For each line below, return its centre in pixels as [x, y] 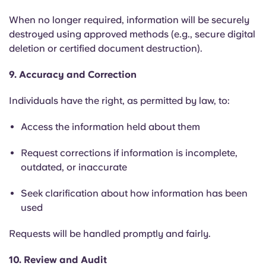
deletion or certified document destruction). [106, 48]
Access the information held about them [110, 127]
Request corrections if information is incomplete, [129, 153]
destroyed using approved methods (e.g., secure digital [132, 34]
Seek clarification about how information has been [134, 193]
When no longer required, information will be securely [129, 20]
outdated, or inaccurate [74, 167]
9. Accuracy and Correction [73, 75]
